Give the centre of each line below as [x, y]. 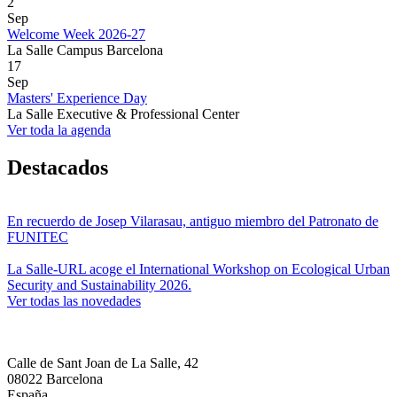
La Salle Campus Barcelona [85, 50]
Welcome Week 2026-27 [76, 34]
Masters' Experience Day [77, 97]
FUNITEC [38, 237]
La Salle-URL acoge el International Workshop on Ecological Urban [198, 269]
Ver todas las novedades [74, 300]
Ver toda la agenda [59, 129]
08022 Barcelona [55, 378]
